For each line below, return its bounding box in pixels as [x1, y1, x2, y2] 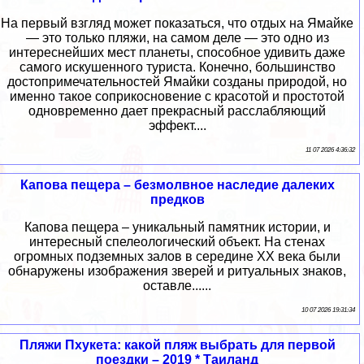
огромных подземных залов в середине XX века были [14, 249, 340, 264]
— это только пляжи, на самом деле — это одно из [25, 31, 329, 45]
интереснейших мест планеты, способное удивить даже [9, 45, 345, 60]
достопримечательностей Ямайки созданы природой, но [7, 75, 347, 89]
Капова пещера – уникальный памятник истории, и [24, 220, 331, 235]
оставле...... [143, 279, 211, 293]
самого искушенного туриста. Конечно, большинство [19, 60, 336, 75]
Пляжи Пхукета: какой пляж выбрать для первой [19, 338, 336, 353]
